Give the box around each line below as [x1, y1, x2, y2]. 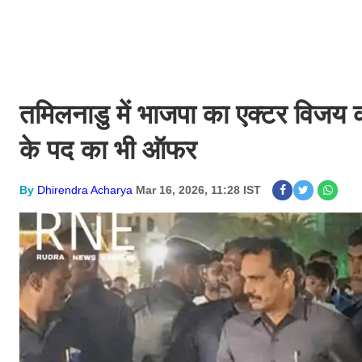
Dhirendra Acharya [37, 183, 133, 196]
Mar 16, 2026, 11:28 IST [136, 183, 261, 196]
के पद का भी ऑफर [19, 135, 196, 165]
